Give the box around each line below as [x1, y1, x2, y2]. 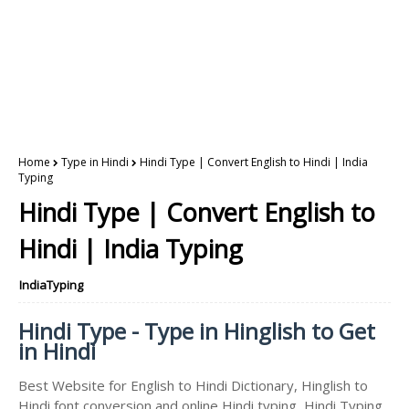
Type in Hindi [61, 154, 129, 170]
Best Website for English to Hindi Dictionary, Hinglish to [18, 376, 368, 394]
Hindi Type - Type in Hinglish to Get [18, 316, 375, 346]
